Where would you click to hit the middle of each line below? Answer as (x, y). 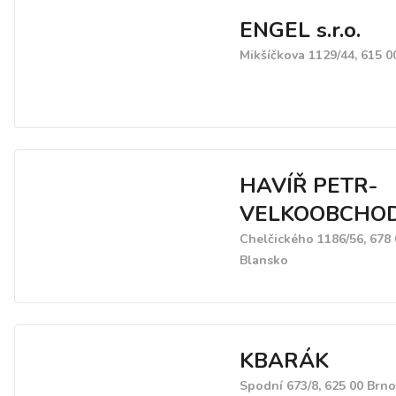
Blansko (264, 261)
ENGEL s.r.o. (300, 30)
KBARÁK (284, 361)
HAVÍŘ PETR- (308, 186)
